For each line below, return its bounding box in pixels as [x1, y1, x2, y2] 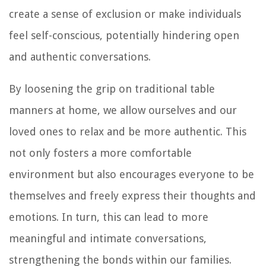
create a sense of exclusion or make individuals [9, 7, 241, 20]
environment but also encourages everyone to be [9, 167, 254, 180]
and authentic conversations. [9, 50, 151, 63]
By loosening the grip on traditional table [9, 82, 215, 95]
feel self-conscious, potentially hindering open [9, 28, 239, 42]
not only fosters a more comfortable [9, 146, 192, 159]
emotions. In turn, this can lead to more [9, 210, 208, 223]
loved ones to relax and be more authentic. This [9, 125, 246, 138]
